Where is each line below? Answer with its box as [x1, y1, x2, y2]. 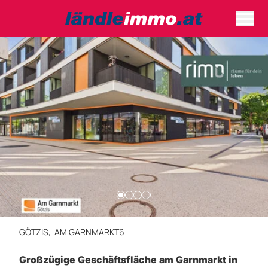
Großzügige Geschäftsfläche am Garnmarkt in [19, 254, 237, 266]
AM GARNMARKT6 [54, 226, 124, 238]
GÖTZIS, [19, 226, 54, 238]
